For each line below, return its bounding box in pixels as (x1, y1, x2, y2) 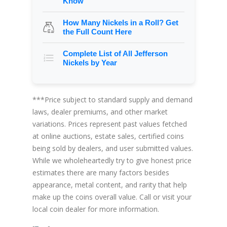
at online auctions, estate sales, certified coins (32, 131, 184, 141)
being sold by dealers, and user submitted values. (32, 143, 193, 153)
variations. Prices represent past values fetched (32, 119, 187, 129)
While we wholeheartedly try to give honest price (32, 155, 192, 165)
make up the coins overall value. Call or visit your (32, 192, 192, 202)
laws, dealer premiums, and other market (32, 106, 168, 117)
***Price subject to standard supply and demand (32, 94, 193, 104)
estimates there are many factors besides (32, 167, 169, 177)
